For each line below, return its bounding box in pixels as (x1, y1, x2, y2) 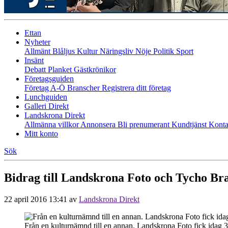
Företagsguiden (24, 74, 74, 83)
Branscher (67, 83, 102, 92)
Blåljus (52, 47, 77, 55)
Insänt (24, 56, 44, 65)
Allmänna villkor (24, 120, 80, 129)
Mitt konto (24, 129, 58, 138)
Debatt (24, 65, 48, 74)
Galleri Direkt (24, 102, 69, 110)
